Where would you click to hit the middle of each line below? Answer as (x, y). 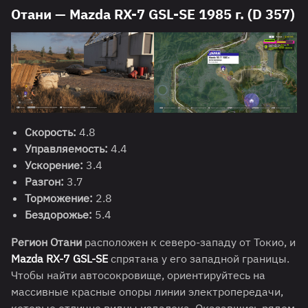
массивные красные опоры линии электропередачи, (147, 292)
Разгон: (44, 182)
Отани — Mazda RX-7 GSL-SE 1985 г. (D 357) (153, 14)
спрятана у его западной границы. (199, 259)
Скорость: (51, 132)
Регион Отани (46, 242)
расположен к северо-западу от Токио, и (189, 242)
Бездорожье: (58, 215)
